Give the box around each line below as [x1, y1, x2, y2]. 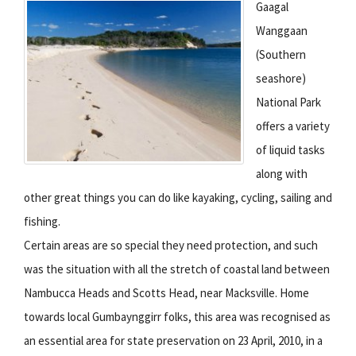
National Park [256, 94, 322, 110]
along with [256, 165, 308, 181]
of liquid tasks [256, 141, 326, 157]
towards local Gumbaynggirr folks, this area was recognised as [24, 308, 331, 324]
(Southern [256, 46, 307, 62]
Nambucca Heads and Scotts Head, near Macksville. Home [24, 284, 309, 300]
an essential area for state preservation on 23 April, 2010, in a [24, 332, 323, 348]
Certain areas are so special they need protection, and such [24, 237, 318, 253]
